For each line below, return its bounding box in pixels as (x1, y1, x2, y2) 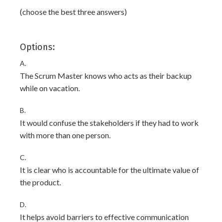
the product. (20, 177, 61, 187)
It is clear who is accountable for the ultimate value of (20, 165, 199, 174)
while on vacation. (20, 83, 80, 93)
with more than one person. (20, 130, 111, 140)
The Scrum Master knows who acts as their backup (20, 71, 192, 80)
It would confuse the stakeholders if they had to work (20, 118, 199, 127)
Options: (20, 42, 55, 53)
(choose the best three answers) (20, 7, 127, 16)
